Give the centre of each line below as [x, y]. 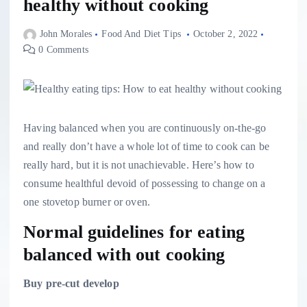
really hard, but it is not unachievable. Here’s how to [139, 165]
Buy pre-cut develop [71, 284]
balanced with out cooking [124, 255]
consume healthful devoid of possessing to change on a [145, 184]
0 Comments [62, 50]
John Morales [66, 34]
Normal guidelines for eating [134, 232]
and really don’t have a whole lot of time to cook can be [146, 147]
